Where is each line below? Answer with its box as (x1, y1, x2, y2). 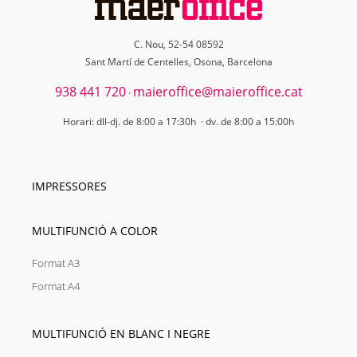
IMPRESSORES (32, 178, 107, 194)
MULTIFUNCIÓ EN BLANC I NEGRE (32, 326, 210, 342)
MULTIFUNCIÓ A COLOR (32, 223, 158, 239)
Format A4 (32, 279, 80, 294)
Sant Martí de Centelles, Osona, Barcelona (84, 55, 273, 69)
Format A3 (32, 256, 80, 271)
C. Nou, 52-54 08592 (133, 37, 224, 52)
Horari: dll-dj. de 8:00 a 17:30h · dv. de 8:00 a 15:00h (63, 115, 294, 129)
